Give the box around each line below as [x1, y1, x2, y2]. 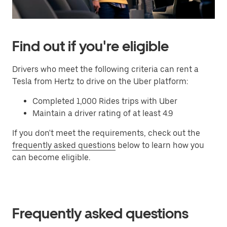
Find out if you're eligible [12, 37, 169, 55]
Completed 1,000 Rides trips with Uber [32, 96, 177, 106]
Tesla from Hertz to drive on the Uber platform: [12, 77, 188, 86]
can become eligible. [12, 153, 90, 162]
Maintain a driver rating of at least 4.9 [32, 108, 173, 118]
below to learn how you [116, 140, 204, 150]
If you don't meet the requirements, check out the [12, 128, 200, 138]
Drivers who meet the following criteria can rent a [12, 64, 199, 74]
